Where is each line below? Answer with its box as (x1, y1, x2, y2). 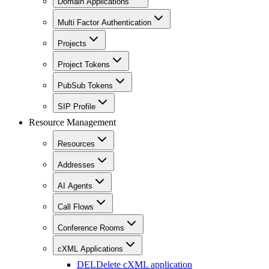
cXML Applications (58, 244, 123, 254)
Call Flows (58, 202, 94, 212)
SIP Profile (58, 102, 95, 112)
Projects (58, 39, 86, 49)
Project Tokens (58, 60, 110, 70)
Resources (58, 139, 95, 149)
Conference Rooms (58, 223, 124, 233)
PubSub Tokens (58, 81, 113, 91)
